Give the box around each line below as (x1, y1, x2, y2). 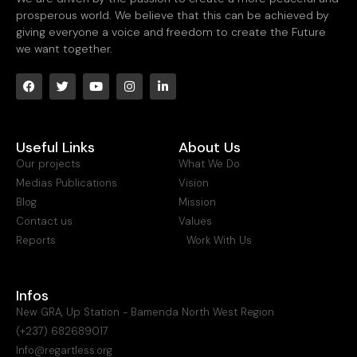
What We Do (178, 156, 240, 171)
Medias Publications (16, 175, 117, 190)
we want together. (16, 41, 112, 56)
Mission (178, 194, 216, 209)
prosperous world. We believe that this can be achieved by (16, 7, 329, 22)
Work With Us (186, 233, 252, 247)
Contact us (16, 214, 73, 228)
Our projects (16, 156, 80, 171)
